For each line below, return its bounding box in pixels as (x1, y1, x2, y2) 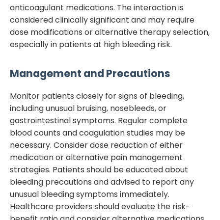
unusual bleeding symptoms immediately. (10, 189, 169, 200)
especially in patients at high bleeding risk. (10, 39, 172, 50)
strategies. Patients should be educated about (10, 164, 188, 176)
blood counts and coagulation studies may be (10, 127, 185, 139)
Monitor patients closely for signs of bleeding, (10, 90, 184, 102)
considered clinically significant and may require (10, 14, 194, 26)
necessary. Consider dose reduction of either (10, 139, 183, 151)
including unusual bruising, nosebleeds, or (10, 103, 166, 114)
